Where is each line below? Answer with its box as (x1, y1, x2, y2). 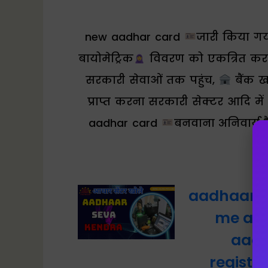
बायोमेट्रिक (78, 51, 134, 66)
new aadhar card (85, 29, 184, 45)
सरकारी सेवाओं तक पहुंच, (85, 72, 219, 88)
